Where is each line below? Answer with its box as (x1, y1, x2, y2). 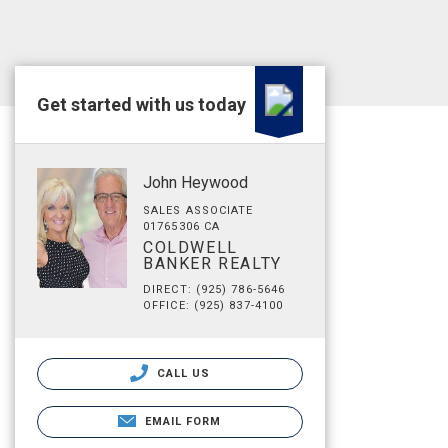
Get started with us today (37, 94, 246, 115)
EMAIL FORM (144, 415, 222, 428)
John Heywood (143, 173, 248, 192)
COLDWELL (143, 238, 238, 257)
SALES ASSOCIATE (143, 204, 254, 217)
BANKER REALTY (143, 254, 282, 273)
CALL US (152, 367, 211, 380)
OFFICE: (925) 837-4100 (143, 299, 284, 312)
